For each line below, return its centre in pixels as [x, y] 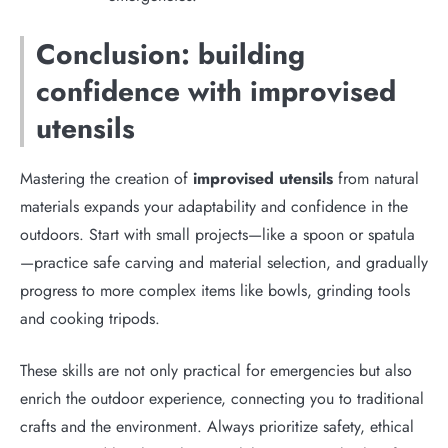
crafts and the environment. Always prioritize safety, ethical [217, 426]
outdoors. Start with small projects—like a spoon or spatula [217, 234]
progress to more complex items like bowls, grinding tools [215, 290]
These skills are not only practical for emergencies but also [216, 370]
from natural [376, 178]
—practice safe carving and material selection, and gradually [224, 262]
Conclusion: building [170, 54]
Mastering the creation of [106, 178]
